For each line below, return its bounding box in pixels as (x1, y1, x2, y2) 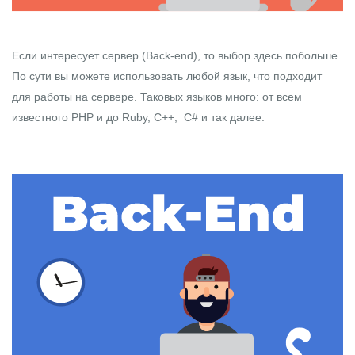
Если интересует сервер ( (12, 49, 146, 63)
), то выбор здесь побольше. (193, 49, 341, 63)
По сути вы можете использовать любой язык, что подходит (12, 70, 322, 83)
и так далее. (198, 111, 268, 124)
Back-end (146, 49, 193, 63)
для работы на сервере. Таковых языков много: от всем (12, 90, 302, 104)
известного (12, 111, 71, 124)
